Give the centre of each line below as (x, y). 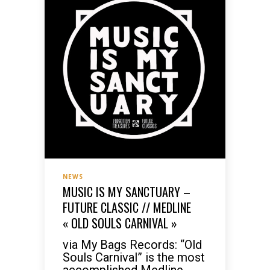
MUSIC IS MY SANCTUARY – (127, 192)
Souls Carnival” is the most (134, 257)
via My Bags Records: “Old (132, 245)
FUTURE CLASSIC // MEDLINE (127, 207)
